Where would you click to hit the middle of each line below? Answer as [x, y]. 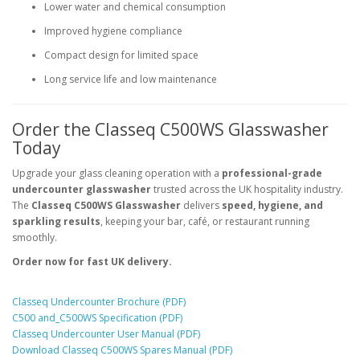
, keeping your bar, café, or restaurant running [205, 221]
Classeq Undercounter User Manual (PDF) [106, 334]
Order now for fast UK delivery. [92, 262]
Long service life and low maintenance [131, 79]
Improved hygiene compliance [113, 31]
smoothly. [35, 237]
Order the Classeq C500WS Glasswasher [170, 129]
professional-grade [272, 173]
